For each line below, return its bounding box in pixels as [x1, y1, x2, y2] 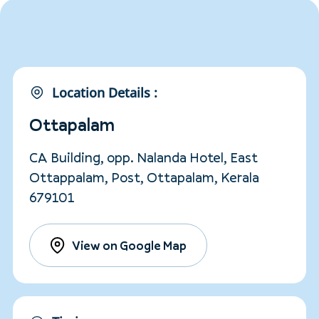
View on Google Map [72, 236, 187, 253]
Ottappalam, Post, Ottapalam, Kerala [29, 168, 260, 187]
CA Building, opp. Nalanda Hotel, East [29, 148, 258, 167]
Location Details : [51, 83, 157, 101]
